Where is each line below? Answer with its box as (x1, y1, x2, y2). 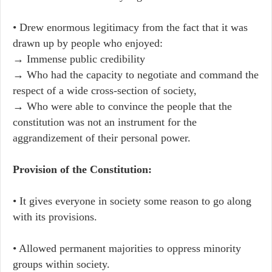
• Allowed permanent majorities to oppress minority (13, 242, 241, 254)
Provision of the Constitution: (13, 163, 152, 175)
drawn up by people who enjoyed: (13, 37, 163, 49)
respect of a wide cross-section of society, (13, 84, 197, 97)
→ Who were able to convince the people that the (13, 100, 232, 112)
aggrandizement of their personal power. (13, 132, 191, 144)
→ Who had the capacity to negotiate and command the (13, 69, 259, 81)
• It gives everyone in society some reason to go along (13, 195, 251, 207)
